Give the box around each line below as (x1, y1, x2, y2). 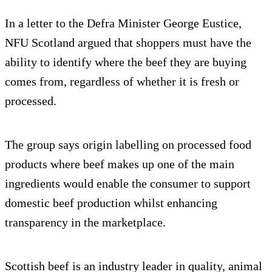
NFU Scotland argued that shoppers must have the (5, 36, 251, 50)
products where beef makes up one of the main (5, 157, 234, 171)
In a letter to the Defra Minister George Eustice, (5, 16, 242, 30)
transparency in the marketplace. (5, 216, 166, 229)
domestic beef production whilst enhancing (5, 196, 217, 210)
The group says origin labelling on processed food (5, 138, 251, 152)
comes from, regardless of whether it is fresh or (5, 75, 239, 89)
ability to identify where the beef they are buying (5, 55, 246, 69)
